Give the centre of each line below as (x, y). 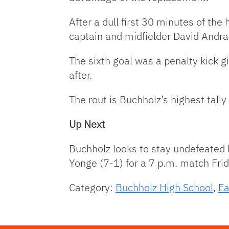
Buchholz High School (164, 187)
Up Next (87, 124)
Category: (92, 187)
